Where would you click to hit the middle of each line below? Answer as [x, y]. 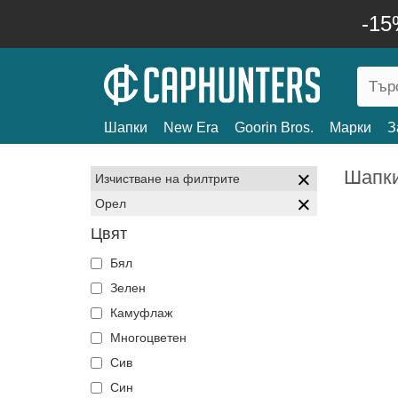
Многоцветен [147, 338]
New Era [191, 127]
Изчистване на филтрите [167, 179]
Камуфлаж [139, 313]
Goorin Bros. [274, 127]
